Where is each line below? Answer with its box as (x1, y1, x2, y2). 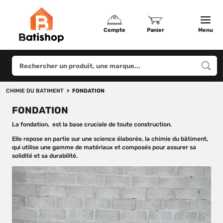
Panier (146, 26, 164, 33)
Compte (103, 26, 125, 33)
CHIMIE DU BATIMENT (6, 87, 64, 94)
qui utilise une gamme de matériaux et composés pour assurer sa (12, 143, 196, 151)
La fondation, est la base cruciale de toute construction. (12, 120, 172, 128)
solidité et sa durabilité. (12, 152, 78, 159)
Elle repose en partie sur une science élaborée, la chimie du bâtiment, (12, 135, 208, 142)
